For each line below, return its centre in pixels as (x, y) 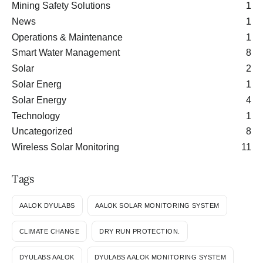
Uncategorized (42, 131)
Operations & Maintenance (67, 37)
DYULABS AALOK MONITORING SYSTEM (160, 257)
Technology (36, 116)
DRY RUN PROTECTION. (140, 231)
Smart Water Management (66, 53)
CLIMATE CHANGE (50, 231)
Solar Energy (39, 100)
